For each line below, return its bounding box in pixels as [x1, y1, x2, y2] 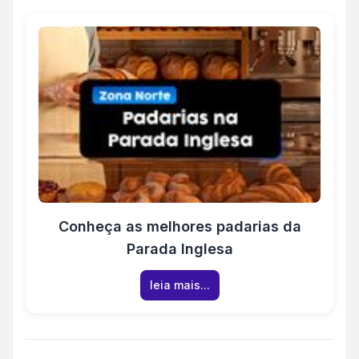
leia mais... [149, 278, 210, 292]
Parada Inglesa [126, 240, 233, 258]
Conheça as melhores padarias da [58, 218, 301, 236]
